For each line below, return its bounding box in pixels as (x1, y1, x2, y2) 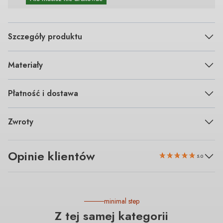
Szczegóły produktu (8, 30, 82, 42)
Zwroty (8, 115, 33, 127)
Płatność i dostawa (8, 87, 78, 99)
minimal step (104, 196, 139, 207)
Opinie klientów (8, 147, 95, 165)
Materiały (8, 59, 43, 71)
